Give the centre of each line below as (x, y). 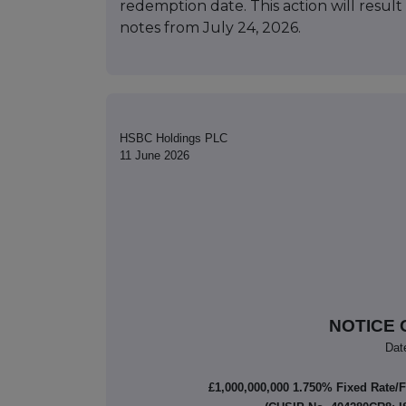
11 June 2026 (155, 156)
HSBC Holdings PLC (174, 139)
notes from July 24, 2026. (210, 28)
